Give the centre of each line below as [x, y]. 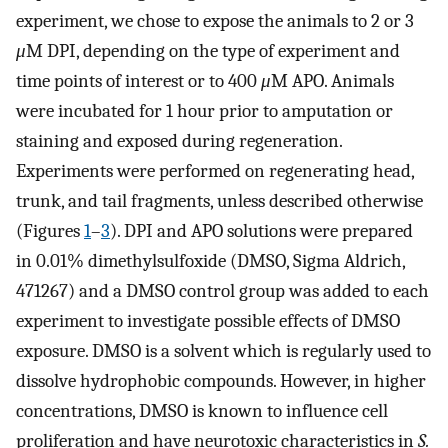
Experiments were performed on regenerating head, [215, 170]
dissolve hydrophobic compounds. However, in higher [221, 380]
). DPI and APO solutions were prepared [261, 230]
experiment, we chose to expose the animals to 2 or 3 [217, 20]
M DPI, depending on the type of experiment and [213, 50]
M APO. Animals [332, 80]
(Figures [50, 230]
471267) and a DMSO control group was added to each [222, 290]
